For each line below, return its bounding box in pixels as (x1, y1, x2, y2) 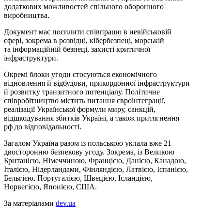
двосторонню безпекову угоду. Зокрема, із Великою (4, 148, 174, 156)
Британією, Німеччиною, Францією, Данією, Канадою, (4, 156, 186, 165)
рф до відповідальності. (4, 123, 83, 131)
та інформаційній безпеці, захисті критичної (4, 45, 150, 54)
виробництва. (4, 11, 51, 20)
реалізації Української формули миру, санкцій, (4, 105, 155, 114)
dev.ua (56, 199, 76, 208)
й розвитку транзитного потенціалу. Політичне (4, 88, 160, 96)
